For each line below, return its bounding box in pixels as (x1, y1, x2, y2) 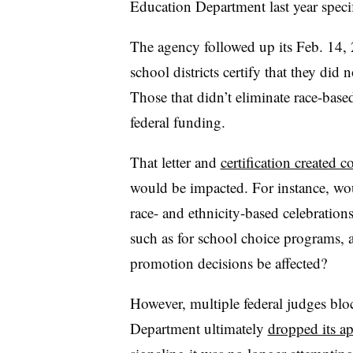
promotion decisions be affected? (129, 252, 327, 273)
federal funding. (129, 111, 230, 132)
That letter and (129, 151, 221, 172)
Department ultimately (129, 318, 268, 338)
